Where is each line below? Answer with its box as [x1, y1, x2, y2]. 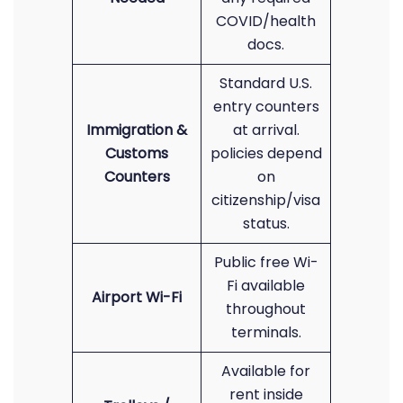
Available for [221, 361, 310, 381]
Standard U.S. [219, 73, 312, 94]
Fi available [227, 275, 305, 296]
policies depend [210, 143, 322, 164]
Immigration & [86, 120, 187, 140]
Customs [105, 143, 168, 164]
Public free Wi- [213, 252, 318, 273]
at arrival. [232, 120, 300, 140]
